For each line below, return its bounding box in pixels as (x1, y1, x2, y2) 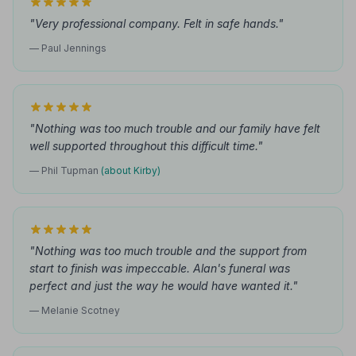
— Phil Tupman (29, 164, 101, 176)
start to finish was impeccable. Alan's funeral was (29, 261, 290, 275)
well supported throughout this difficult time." (29, 139, 263, 153)
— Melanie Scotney (29, 304, 120, 316)
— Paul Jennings (29, 42, 106, 54)
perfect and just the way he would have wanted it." (29, 279, 298, 292)
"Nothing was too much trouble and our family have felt (29, 122, 320, 135)
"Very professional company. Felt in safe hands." (29, 17, 284, 30)
